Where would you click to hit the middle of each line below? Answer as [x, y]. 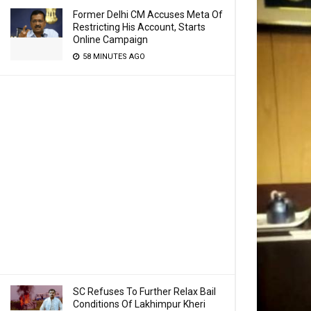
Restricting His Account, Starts [139, 27]
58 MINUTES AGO [113, 57]
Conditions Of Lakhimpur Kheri [139, 304]
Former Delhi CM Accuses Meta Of [148, 15]
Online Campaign [110, 40]
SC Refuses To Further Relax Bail [144, 292]
